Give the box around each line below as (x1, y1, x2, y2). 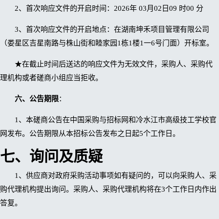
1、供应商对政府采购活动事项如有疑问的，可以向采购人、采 (15, 172, 217, 180)
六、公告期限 (15, 94, 59, 103)
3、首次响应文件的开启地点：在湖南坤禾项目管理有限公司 (15, 25, 209, 33)
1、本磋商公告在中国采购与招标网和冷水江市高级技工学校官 (15, 115, 217, 124)
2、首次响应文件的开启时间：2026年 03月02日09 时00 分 (15, 4, 203, 12)
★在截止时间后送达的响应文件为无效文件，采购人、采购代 (15, 60, 213, 68)
